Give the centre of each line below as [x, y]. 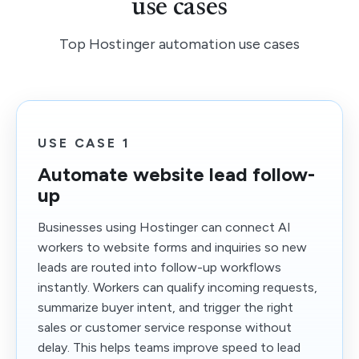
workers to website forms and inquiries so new [172, 247]
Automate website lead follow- [176, 174]
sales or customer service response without [165, 327]
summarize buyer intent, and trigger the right [165, 307]
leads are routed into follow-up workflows [159, 267]
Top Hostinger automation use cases [179, 44]
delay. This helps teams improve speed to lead [169, 347]
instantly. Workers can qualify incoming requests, [177, 287]
